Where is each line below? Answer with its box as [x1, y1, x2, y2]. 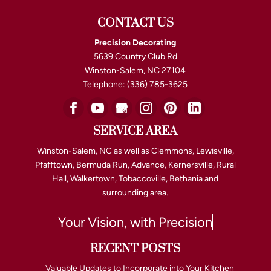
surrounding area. [102, 187, 169, 198]
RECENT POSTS [90, 241, 181, 257]
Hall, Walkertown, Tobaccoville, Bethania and [52, 173, 219, 184]
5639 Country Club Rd [93, 51, 177, 62]
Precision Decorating [94, 37, 177, 48]
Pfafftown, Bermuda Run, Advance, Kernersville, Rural [34, 159, 236, 170]
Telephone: [83, 79, 128, 90]
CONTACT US [97, 15, 174, 31]
